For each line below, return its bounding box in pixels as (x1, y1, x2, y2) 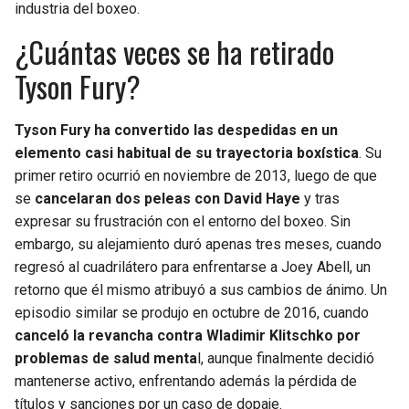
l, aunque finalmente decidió (197, 350, 374, 368)
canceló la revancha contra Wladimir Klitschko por (15, 327, 361, 345)
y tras (300, 190, 340, 208)
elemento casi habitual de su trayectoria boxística (15, 144, 359, 163)
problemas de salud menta (15, 350, 197, 368)
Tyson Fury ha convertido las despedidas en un (15, 121, 338, 140)
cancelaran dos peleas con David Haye (35, 190, 300, 208)
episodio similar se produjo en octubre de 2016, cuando (15, 304, 369, 322)
